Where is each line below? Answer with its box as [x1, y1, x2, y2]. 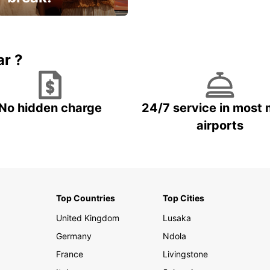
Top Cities [163, 193, 205, 204]
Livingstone [163, 249, 209, 260]
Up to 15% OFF [7, 32, 66, 43]
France [55, 249, 83, 260]
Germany [55, 231, 92, 242]
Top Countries [55, 193, 115, 204]
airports [196, 118, 243, 133]
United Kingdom [55, 213, 119, 224]
